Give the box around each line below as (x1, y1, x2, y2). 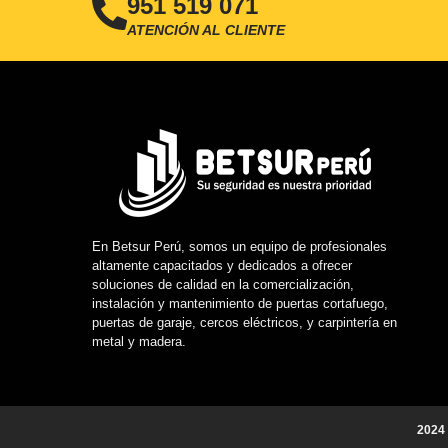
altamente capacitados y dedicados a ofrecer (92, 257, 352, 273)
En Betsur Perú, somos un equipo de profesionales (92, 238, 387, 254)
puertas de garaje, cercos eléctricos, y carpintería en (92, 314, 397, 330)
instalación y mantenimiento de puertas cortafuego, (92, 295, 388, 311)
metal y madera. (92, 333, 186, 349)
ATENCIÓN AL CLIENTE (127, 22, 285, 39)
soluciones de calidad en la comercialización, (92, 276, 354, 292)
